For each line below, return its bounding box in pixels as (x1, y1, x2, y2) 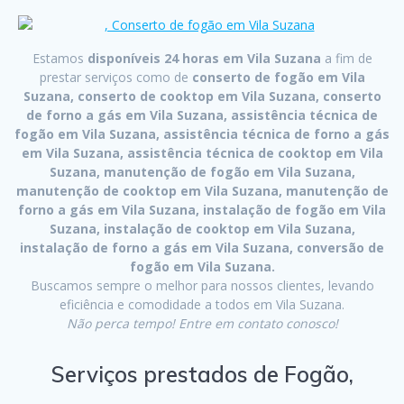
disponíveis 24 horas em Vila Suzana (87, 50, 325, 68)
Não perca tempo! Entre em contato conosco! (66, 315, 338, 333)
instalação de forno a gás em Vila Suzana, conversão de (20, 239, 384, 257)
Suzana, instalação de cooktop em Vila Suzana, (49, 220, 355, 238)
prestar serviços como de (39, 69, 192, 87)
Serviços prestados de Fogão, (50, 361, 353, 389)
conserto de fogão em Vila (191, 69, 365, 87)
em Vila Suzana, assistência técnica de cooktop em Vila (21, 144, 383, 162)
